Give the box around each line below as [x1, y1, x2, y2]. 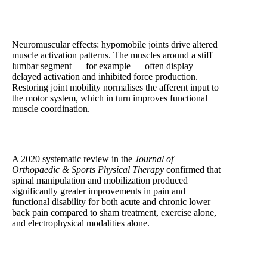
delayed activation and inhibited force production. [12, 71, 198, 82]
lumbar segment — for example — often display [12, 60, 193, 71]
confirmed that [164, 164, 221, 175]
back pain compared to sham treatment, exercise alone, [12, 207, 216, 218]
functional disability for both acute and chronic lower [12, 196, 210, 207]
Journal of [135, 153, 173, 164]
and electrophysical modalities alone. [12, 218, 150, 228]
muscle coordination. [12, 103, 90, 114]
